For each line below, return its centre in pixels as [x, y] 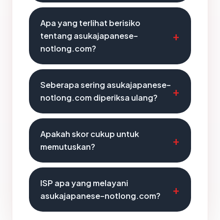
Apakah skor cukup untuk [90, 134]
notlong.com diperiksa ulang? [99, 98]
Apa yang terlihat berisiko [90, 23]
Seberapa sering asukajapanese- [106, 85]
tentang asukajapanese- [89, 36]
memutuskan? [68, 147]
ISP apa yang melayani [84, 183]
